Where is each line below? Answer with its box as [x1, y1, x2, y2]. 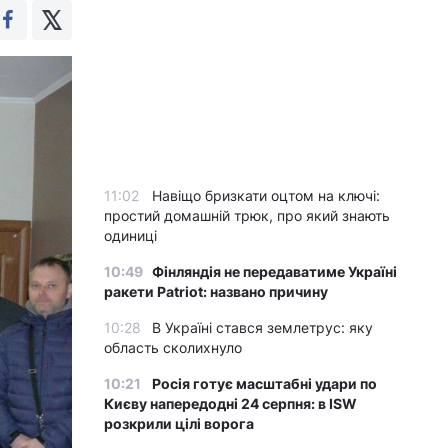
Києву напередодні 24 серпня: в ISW [104, 395, 357, 412]
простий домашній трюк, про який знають [104, 207, 390, 224]
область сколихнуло [104, 339, 242, 356]
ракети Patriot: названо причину [104, 283, 328, 300]
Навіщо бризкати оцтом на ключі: [152, 187, 380, 204]
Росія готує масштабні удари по [152, 375, 377, 392]
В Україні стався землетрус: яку [152, 319, 373, 336]
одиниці [104, 227, 157, 244]
